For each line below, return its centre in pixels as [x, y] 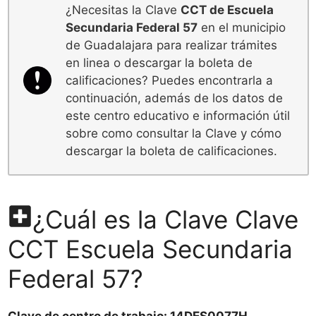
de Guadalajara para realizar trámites [171, 45]
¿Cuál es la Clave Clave [165, 219]
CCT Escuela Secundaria [150, 249]
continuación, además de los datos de [174, 98]
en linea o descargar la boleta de [159, 62]
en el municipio [242, 27]
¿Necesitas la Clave [123, 10]
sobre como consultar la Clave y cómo [174, 133]
